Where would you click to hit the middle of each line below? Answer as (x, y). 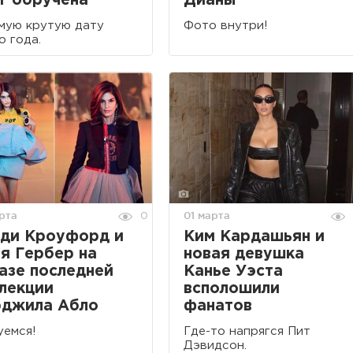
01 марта (207, 216)
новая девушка (244, 255)
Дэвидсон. (215, 346)
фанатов (218, 307)
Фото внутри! (226, 26)
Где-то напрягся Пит (247, 332)
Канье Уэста (233, 272)
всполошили (232, 289)
